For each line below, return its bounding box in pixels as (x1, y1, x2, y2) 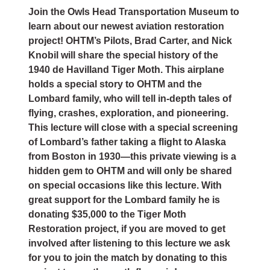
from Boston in (28, 151, 99, 162)
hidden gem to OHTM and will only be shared (28, 165, 232, 176)
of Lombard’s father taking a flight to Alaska (28, 136, 226, 147)
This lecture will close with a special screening (28, 122, 238, 133)
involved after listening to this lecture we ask (28, 237, 230, 248)
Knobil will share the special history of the (28, 49, 218, 60)
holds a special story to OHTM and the (28, 78, 202, 89)
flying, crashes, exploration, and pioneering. (28, 107, 228, 118)
